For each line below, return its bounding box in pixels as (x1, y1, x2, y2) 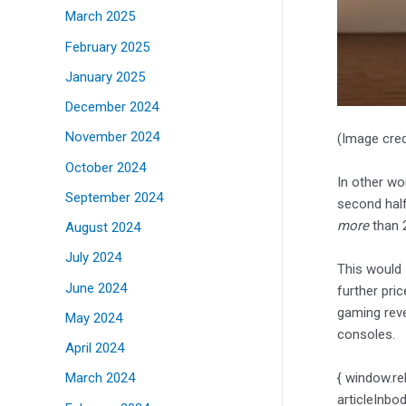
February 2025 (65, 38, 150, 55)
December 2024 (65, 99, 159, 116)
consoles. (337, 325, 395, 343)
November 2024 (65, 129, 159, 146)
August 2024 (65, 219, 140, 237)
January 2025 (65, 68, 145, 85)
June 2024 (65, 279, 127, 296)
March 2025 (65, 8, 135, 25)
